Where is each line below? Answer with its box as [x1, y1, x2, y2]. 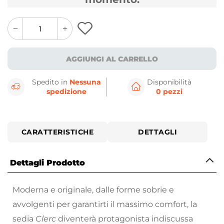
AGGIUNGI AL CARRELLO [66, 54, 158, 63]
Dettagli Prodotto [10, 158, 85, 168]
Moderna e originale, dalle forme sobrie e [12, 185, 174, 195]
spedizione [46, 87, 87, 96]
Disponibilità [146, 77, 191, 87]
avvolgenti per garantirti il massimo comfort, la [12, 199, 197, 209]
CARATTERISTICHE [21, 127, 94, 137]
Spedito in [32, 77, 70, 87]
